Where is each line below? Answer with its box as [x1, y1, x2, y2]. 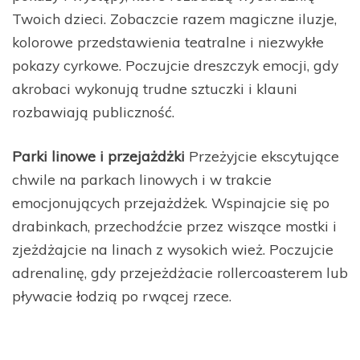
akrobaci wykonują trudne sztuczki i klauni [12, 79, 297, 97]
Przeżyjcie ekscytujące [185, 147, 339, 166]
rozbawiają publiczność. [12, 102, 174, 121]
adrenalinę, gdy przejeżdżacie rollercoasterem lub [12, 264, 348, 282]
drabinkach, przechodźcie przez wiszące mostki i [12, 217, 337, 235]
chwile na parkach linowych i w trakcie [12, 170, 272, 189]
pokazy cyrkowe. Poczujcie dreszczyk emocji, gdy [12, 55, 338, 74]
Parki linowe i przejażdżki [12, 147, 185, 166]
